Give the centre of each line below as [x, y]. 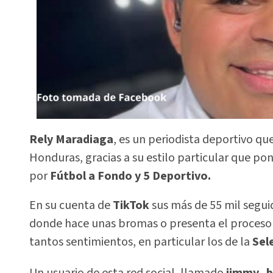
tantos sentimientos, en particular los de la [141, 242]
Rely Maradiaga [71, 139]
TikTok [131, 206]
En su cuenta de [71, 206]
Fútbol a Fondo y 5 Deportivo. [130, 176]
